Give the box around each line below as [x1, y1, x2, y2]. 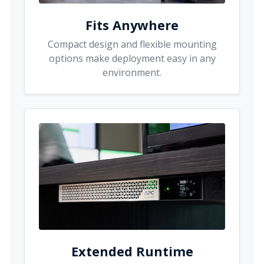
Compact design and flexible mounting [47, 37, 217, 51]
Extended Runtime [71, 242, 193, 260]
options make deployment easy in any [48, 51, 216, 65]
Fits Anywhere [85, 16, 179, 34]
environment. [103, 65, 161, 79]
